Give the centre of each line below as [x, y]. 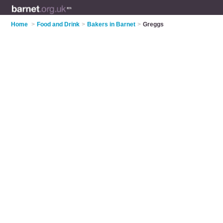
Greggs [154, 24]
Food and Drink [58, 24]
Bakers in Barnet [111, 24]
